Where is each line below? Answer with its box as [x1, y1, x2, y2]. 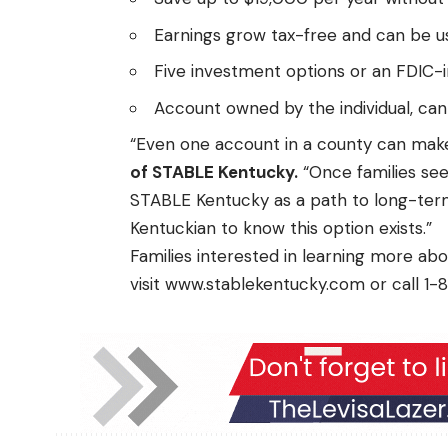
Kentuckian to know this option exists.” [130, 217, 432, 240]
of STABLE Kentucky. [130, 161, 298, 184]
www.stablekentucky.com [165, 273, 365, 296]
